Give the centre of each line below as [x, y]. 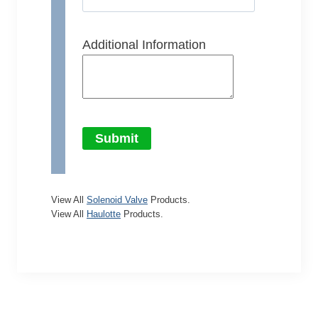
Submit [117, 138]
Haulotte [104, 214]
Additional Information [144, 44]
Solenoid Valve [117, 199]
